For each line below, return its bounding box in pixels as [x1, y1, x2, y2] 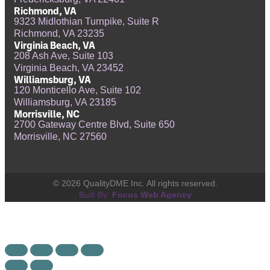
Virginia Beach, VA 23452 [14, 63, 124, 74]
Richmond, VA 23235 [14, 28, 104, 39]
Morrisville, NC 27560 [14, 131, 107, 142]
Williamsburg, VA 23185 [14, 97, 116, 108]
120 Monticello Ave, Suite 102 [14, 85, 141, 96]
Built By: [78, 190, 112, 200]
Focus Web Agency [111, 190, 192, 200]
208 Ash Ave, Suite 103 [14, 51, 113, 61]
